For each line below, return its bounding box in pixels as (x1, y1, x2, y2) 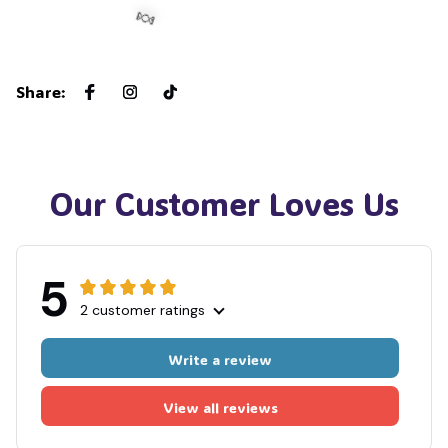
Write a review (168, 349, 272, 369)
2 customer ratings (80, 301, 205, 320)
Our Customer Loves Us (49, 183, 399, 225)
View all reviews (162, 397, 278, 417)
